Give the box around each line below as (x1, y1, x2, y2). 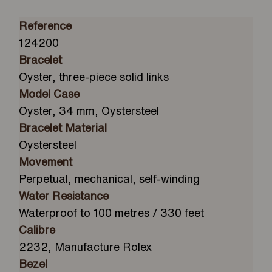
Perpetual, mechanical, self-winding (19, 173, 200, 185)
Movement (19, 156, 73, 168)
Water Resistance (19, 190, 109, 202)
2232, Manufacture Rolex (19, 241, 152, 253)
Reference (19, 20, 72, 32)
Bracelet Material (19, 122, 107, 134)
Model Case (19, 88, 80, 100)
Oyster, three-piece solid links (19, 71, 169, 83)
